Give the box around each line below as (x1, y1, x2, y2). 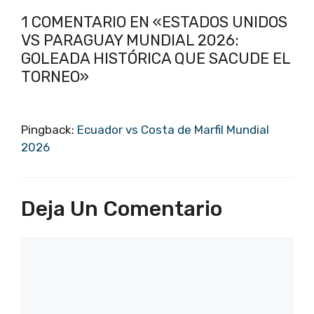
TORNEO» (21, 67, 89, 87)
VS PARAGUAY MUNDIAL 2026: (21, 31, 239, 50)
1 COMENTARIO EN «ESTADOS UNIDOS (21, 13, 287, 32)
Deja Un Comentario (21, 196, 222, 221)
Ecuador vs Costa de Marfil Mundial (77, 123, 269, 137)
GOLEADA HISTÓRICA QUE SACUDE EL (21, 49, 290, 69)
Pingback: (21, 123, 77, 137)
